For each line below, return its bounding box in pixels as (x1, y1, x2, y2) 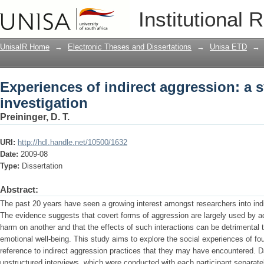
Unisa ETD (210, 42, 247, 51)
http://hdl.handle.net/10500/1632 (18, 138, 127, 147)
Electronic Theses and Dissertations (68, 42, 192, 51)
